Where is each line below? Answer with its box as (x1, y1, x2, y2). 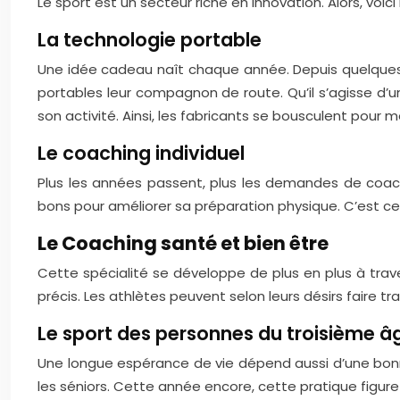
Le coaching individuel (37, 140, 245, 166)
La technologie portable (37, 27, 262, 53)
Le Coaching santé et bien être (37, 230, 329, 256)
